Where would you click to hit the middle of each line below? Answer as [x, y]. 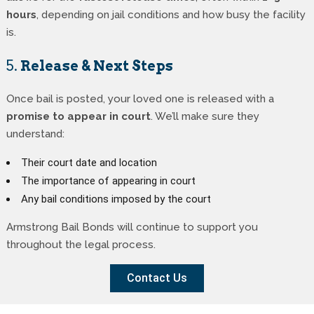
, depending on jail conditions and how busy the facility [171, 14]
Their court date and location [89, 162]
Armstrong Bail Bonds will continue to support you [132, 227]
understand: [35, 134]
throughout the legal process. [81, 244]
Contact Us [157, 278]
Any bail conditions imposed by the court [116, 199]
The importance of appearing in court [108, 180]
